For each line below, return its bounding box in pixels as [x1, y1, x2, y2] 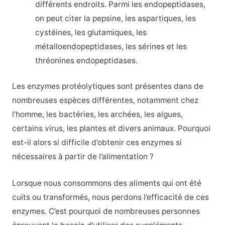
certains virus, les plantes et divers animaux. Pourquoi [12, 124, 210, 134]
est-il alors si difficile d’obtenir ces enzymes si [12, 138, 182, 148]
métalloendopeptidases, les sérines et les [35, 42, 187, 52]
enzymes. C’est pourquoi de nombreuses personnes [12, 206, 200, 216]
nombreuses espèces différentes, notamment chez [12, 95, 198, 105]
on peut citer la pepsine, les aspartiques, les [35, 14, 196, 24]
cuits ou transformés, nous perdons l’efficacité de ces [12, 192, 209, 202]
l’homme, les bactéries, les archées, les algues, [12, 109, 183, 120]
